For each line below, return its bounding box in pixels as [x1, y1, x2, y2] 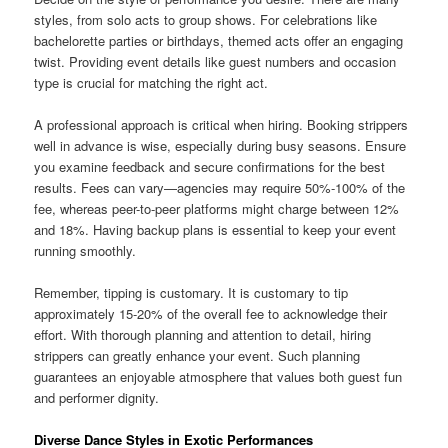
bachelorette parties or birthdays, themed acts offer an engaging [34, 30, 404, 50]
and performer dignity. [34, 387, 160, 407]
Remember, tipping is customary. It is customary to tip [34, 282, 349, 302]
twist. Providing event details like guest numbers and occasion [34, 51, 397, 71]
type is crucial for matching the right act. [34, 72, 269, 92]
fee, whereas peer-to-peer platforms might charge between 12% [34, 198, 400, 218]
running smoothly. [34, 240, 137, 260]
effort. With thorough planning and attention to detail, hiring [34, 324, 372, 344]
